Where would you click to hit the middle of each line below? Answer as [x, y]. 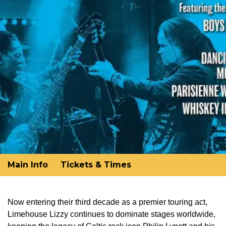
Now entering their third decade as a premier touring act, [107, 202]
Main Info [28, 165]
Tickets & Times [96, 165]
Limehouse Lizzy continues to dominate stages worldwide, [111, 214]
